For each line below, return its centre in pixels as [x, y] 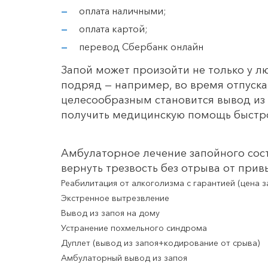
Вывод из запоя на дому [110, 213]
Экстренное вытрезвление [115, 198]
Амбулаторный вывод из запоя [124, 258]
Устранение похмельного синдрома [134, 228]
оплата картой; [113, 29]
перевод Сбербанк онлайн [141, 47]
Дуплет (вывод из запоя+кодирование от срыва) [160, 243]
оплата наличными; [123, 11]
